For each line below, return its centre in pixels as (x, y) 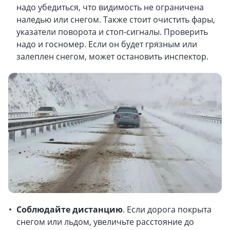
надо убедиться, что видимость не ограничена (110, 7)
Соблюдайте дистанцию (70, 209)
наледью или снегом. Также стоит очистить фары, (116, 20)
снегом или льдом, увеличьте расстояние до (105, 222)
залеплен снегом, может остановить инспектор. (112, 56)
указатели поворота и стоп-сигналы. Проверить (112, 32)
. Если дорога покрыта (167, 209)
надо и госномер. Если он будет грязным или (107, 44)
